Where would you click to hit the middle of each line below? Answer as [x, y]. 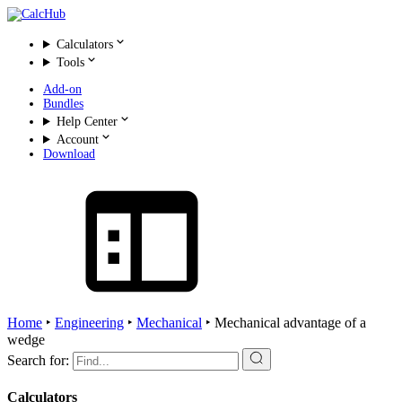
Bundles [63, 104]
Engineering [89, 323]
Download [69, 154]
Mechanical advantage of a [290, 323]
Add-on [62, 89]
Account [77, 140]
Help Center [87, 122]
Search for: [38, 360]
